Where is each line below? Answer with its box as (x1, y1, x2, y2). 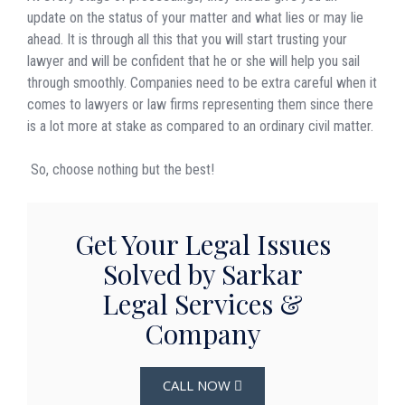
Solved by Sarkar (102, 255, 303, 292)
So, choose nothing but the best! (27, 160, 218, 178)
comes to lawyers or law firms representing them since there (27, 95, 373, 113)
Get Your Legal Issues (74, 225, 331, 262)
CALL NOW (163, 375, 234, 394)
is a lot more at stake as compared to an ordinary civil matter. (27, 117, 373, 135)
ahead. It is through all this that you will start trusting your (27, 30, 347, 48)
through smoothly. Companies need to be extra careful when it (27, 73, 377, 91)
